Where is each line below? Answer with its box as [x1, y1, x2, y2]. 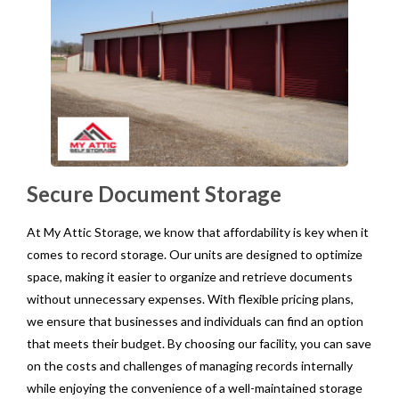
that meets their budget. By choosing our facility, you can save [27, 335, 371, 351]
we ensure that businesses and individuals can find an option [27, 313, 363, 329]
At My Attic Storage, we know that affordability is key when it [27, 224, 369, 240]
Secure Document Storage [27, 180, 281, 207]
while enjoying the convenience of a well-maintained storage [27, 379, 362, 395]
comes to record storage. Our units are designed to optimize [27, 246, 362, 262]
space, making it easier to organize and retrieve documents [27, 268, 353, 284]
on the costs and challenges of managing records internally [27, 357, 353, 373]
